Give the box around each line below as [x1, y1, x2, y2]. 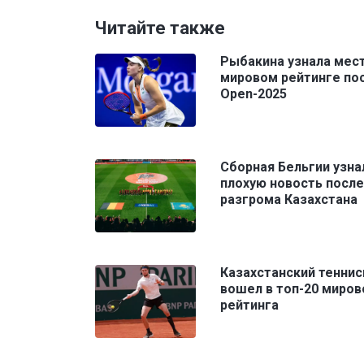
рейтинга [220, 297, 279, 313]
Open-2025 [220, 85, 287, 102]
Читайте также [95, 17, 225, 38]
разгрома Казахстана [220, 191, 357, 207]
